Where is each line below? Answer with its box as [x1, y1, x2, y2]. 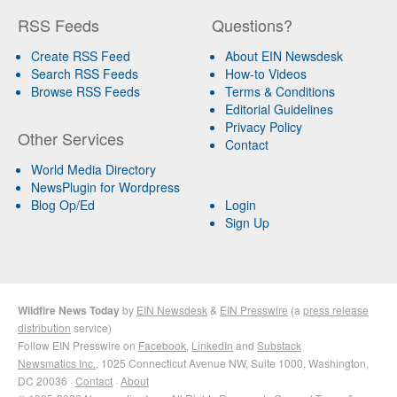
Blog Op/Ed [31, 195, 95, 214]
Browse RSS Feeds [31, 82, 140, 100]
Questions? [211, 12, 292, 36]
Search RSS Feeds [31, 64, 138, 82]
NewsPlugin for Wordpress [31, 177, 180, 196]
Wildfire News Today [18, 301, 120, 318]
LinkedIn [191, 337, 233, 353]
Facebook [138, 337, 186, 353]
